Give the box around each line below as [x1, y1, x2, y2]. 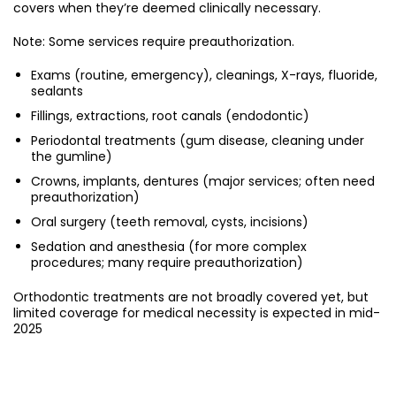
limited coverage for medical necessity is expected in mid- [13, 304, 380, 323]
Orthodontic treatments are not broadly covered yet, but [13, 288, 369, 307]
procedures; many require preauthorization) [31, 254, 303, 272]
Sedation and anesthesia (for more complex [31, 238, 307, 256]
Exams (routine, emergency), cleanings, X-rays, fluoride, [31, 66, 377, 85]
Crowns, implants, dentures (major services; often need [31, 172, 375, 191]
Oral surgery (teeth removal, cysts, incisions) [31, 213, 308, 232]
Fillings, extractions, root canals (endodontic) [31, 107, 309, 126]
